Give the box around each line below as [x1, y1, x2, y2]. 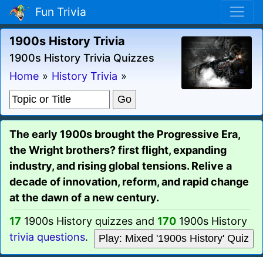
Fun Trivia [29, 5, 86, 19]
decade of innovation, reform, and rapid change [9, 175, 249, 188]
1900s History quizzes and [21, 214, 157, 227]
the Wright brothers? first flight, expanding [9, 143, 227, 156]
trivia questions [9, 230, 85, 243]
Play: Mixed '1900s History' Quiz [99, 232, 249, 244]
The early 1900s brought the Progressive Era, [9, 127, 240, 140]
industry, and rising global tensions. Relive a [9, 159, 232, 172]
